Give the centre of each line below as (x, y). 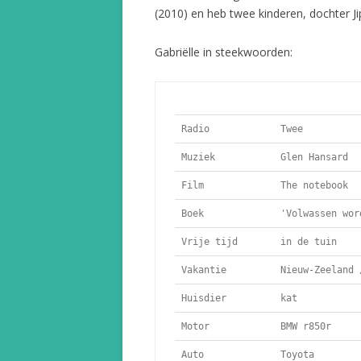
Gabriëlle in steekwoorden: (224, 52)
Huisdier (204, 299)
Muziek (198, 158)
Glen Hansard (314, 158)
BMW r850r (303, 327)
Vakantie (204, 270)
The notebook (311, 186)
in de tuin (306, 242)
